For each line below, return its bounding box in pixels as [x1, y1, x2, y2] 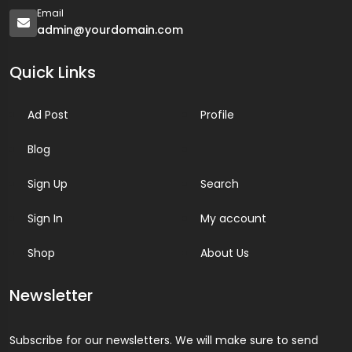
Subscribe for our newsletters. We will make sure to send [9, 332, 318, 348]
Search [200, 176, 239, 192]
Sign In [27, 211, 63, 226]
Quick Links [9, 61, 96, 83]
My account [200, 211, 266, 226]
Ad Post [27, 107, 68, 123]
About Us [200, 245, 249, 261]
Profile [200, 107, 234, 123]
